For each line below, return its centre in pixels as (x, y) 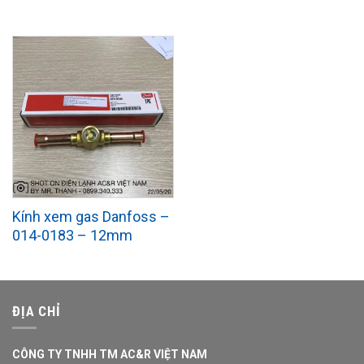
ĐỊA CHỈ (37, 312)
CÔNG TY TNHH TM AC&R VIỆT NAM (110, 354)
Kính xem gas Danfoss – (91, 216)
